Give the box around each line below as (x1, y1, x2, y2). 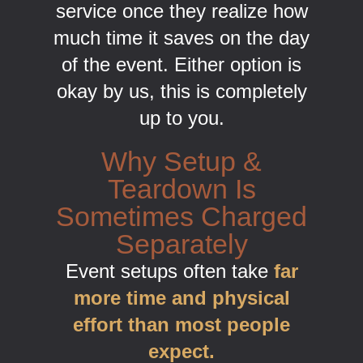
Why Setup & (101, 146, 262, 177)
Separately (115, 228, 248, 260)
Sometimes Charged (56, 201, 307, 233)
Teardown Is (107, 173, 256, 205)
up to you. (139, 107, 224, 130)
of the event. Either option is (62, 53, 301, 76)
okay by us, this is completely (56, 80, 307, 103)
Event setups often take (65, 260, 274, 283)
